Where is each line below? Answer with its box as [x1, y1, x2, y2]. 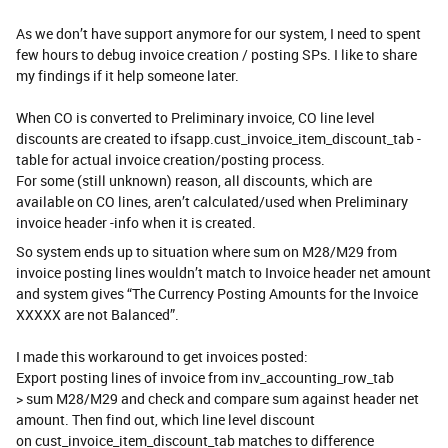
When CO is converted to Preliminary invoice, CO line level [16, 107, 375, 127]
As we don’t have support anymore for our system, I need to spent [16, 23, 421, 43]
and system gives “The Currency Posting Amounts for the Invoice [16, 283, 418, 303]
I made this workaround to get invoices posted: [16, 346, 308, 366]
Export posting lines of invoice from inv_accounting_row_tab [16, 367, 394, 387]
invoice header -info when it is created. [16, 212, 256, 232]
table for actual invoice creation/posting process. [16, 149, 325, 169]
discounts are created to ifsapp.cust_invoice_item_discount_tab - [16, 128, 421, 148]
